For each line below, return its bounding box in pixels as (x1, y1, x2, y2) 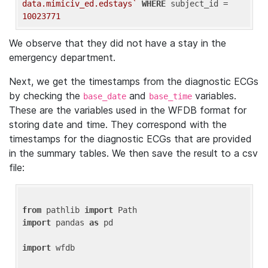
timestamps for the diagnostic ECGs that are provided (9, 133, 252, 145)
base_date (83, 92, 126, 101)
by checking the (9, 90, 83, 102)
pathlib (41, 205, 84, 215)
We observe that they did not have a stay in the (9, 37, 226, 49)
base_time (149, 92, 192, 101)
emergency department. (9, 51, 115, 63)
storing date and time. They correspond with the (9, 118, 227, 130)
